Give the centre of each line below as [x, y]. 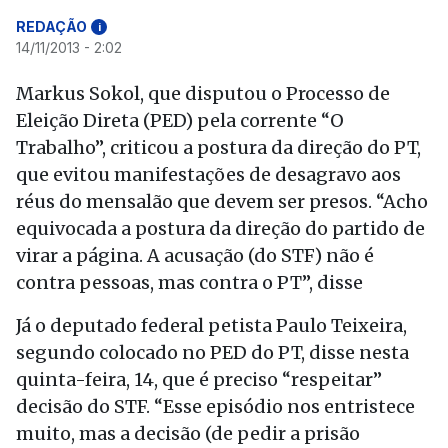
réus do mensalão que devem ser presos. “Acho [222, 201]
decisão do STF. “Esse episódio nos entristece [215, 406]
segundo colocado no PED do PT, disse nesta [212, 352]
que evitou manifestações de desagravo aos [208, 174]
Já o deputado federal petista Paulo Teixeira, [211, 325]
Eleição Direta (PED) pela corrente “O [180, 120]
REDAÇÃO [51, 26]
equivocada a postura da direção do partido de [220, 228]
